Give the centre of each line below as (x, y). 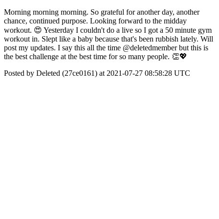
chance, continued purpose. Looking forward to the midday (95, 21)
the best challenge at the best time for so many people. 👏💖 (96, 56)
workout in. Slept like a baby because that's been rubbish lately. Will (109, 39)
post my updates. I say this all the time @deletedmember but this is (106, 48)
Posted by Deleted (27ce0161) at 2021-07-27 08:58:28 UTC (97, 73)
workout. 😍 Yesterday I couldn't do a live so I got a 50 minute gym (108, 30)
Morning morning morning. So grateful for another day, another (102, 12)
